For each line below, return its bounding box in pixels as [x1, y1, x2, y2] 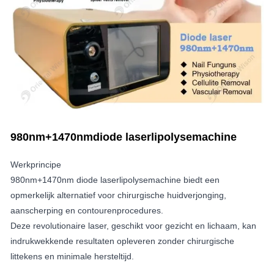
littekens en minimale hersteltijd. [10, 251, 134, 261]
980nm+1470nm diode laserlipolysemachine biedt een [10, 174, 220, 185]
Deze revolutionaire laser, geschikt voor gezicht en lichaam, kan [10, 220, 256, 231]
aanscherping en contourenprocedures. [10, 205, 163, 215]
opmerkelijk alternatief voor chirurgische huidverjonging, [10, 190, 226, 200]
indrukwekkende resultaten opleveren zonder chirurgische [10, 235, 234, 246]
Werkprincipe [10, 159, 61, 169]
